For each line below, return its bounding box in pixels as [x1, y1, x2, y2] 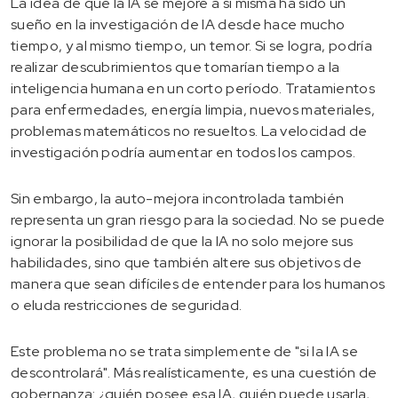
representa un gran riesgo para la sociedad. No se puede [11, 210, 386, 229]
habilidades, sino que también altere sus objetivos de [11, 252, 362, 272]
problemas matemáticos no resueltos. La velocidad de [11, 121, 368, 140]
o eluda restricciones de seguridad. [11, 295, 243, 314]
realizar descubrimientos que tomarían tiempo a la [11, 57, 340, 76]
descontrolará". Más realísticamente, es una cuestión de [11, 362, 378, 382]
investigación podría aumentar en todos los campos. [11, 142, 356, 162]
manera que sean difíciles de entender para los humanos [11, 274, 386, 293]
